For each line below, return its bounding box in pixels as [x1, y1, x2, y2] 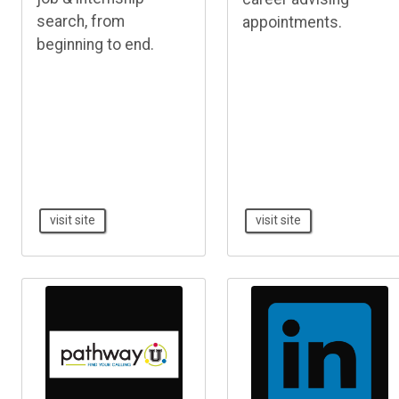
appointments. [242, 12, 343, 31]
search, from [37, 12, 125, 30]
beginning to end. [37, 35, 154, 53]
